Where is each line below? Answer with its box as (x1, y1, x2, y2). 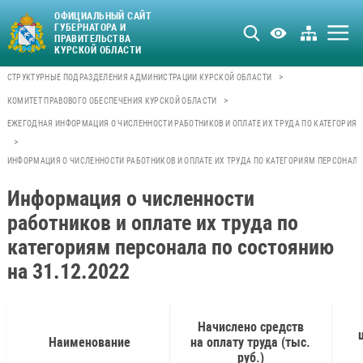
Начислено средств (197, 318, 304, 335)
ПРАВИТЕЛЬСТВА (54, 32, 131, 45)
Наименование (45, 334, 130, 350)
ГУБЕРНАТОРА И (54, 21, 126, 33)
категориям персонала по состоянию (6, 234, 334, 259)
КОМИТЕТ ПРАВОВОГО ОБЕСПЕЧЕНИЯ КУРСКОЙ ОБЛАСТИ (6, 96, 217, 105)
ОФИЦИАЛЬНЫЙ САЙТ (54, 10, 152, 22)
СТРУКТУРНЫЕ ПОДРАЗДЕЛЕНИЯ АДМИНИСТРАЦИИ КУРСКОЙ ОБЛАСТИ (6, 73, 272, 83)
